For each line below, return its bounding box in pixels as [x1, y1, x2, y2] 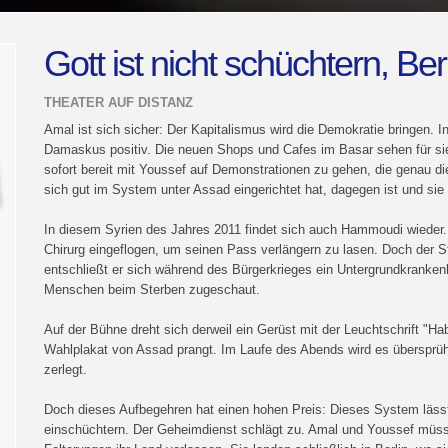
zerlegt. [44, 362, 87, 377]
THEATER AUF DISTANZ [44, 95, 193, 110]
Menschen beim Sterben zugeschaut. [44, 282, 260, 297]
